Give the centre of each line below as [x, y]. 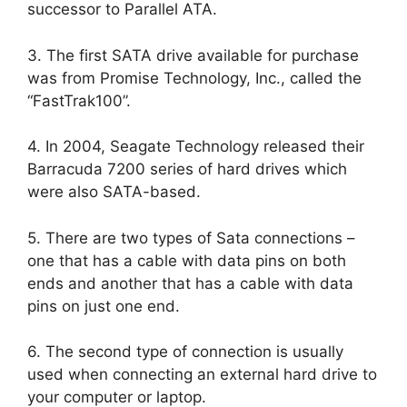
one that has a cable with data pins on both [187, 260]
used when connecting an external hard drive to [202, 375]
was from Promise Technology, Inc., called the [194, 78]
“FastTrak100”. [79, 100]
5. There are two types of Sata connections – [191, 238]
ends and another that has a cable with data [190, 283]
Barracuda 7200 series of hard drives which [187, 169]
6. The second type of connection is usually [185, 352]
